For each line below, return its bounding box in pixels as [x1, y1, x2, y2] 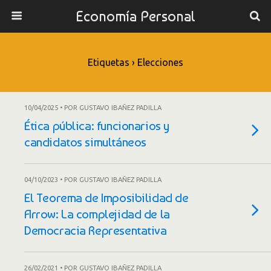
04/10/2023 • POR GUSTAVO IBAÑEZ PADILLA [24, 176, 162, 183]
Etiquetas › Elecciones [88, 57, 183, 68]
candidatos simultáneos [24, 134, 146, 149]
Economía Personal [76, 7, 195, 25]
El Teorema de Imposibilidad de [24, 190, 189, 205]
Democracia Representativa [24, 223, 167, 238]
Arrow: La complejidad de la [24, 206, 170, 221]
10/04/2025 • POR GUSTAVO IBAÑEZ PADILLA [24, 104, 162, 111]
